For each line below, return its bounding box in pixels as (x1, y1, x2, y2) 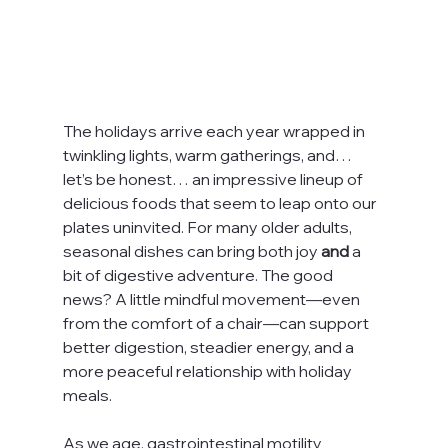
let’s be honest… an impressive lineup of (62, 168, 366, 189)
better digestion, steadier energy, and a (62, 336, 357, 357)
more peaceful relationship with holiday (62, 360, 355, 381)
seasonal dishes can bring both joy (62, 240, 321, 261)
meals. (62, 384, 112, 405)
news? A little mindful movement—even (62, 288, 363, 309)
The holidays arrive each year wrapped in (62, 120, 368, 141)
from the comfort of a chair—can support (62, 312, 372, 333)
